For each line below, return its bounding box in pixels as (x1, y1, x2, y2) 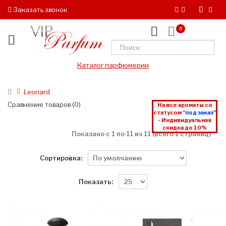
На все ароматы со (157, 101, 212, 109)
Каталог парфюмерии (77, 61, 149, 70)
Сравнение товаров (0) (8, 100, 81, 109)
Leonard (24, 88, 50, 96)
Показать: (79, 177, 113, 186)
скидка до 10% (162, 124, 207, 132)
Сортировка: (39, 153, 82, 162)
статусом (153, 109, 183, 117)
